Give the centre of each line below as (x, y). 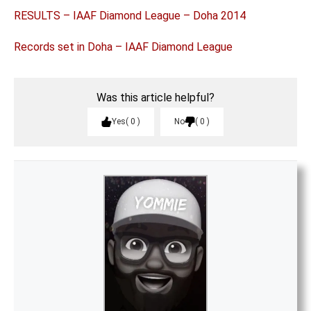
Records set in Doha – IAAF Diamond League (123, 47)
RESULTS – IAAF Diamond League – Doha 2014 (130, 16)
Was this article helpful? (155, 98)
